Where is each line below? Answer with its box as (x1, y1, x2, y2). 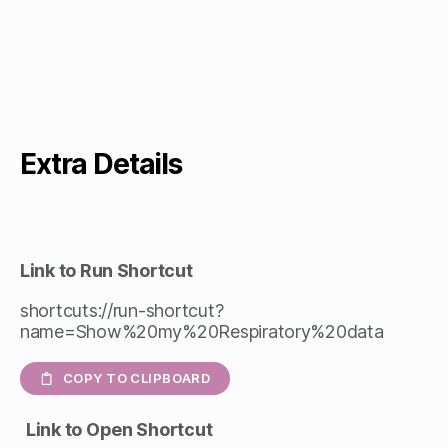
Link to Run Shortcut (20, 260, 193, 281)
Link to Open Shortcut (26, 419, 213, 440)
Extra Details (20, 147, 182, 181)
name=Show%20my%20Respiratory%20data (20, 321, 384, 342)
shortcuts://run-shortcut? (20, 300, 224, 321)
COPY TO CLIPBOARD (63, 370, 211, 386)
